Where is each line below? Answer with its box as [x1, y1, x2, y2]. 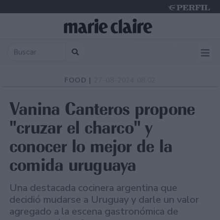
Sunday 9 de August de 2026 [135, 39, 209, 46]
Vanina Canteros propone [9, 98, 195, 120]
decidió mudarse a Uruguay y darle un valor [9, 193, 199, 207]
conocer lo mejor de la [9, 135, 173, 158]
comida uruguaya [9, 154, 137, 176]
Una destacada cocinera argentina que [9, 181, 177, 195]
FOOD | [64, 76, 94, 85]
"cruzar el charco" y [9, 116, 153, 139]
